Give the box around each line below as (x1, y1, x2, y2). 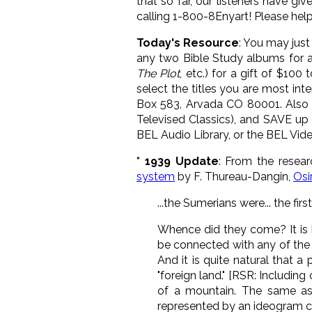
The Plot (136, 66, 180, 80)
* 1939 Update (136, 154, 219, 168)
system (136, 169, 175, 183)
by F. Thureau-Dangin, (178, 169, 293, 183)
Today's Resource (136, 36, 240, 49)
